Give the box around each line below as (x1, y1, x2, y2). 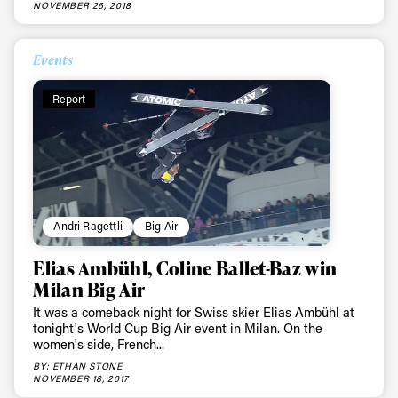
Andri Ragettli (53, 219, 123, 234)
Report (52, 91, 86, 106)
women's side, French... (33, 336, 165, 354)
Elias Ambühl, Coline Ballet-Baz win (33, 254, 338, 281)
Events (33, 50, 74, 68)
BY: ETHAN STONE (33, 359, 123, 372)
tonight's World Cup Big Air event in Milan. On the (33, 320, 323, 338)
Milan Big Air (33, 275, 146, 302)
